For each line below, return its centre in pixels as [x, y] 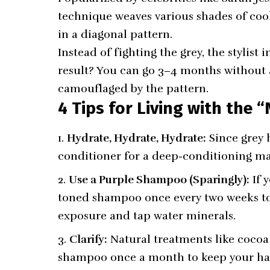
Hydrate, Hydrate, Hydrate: [137, 138]
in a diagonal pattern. [115, 35]
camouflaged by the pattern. [133, 89]
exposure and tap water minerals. [147, 215]
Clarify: [89, 239]
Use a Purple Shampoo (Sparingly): [159, 179]
